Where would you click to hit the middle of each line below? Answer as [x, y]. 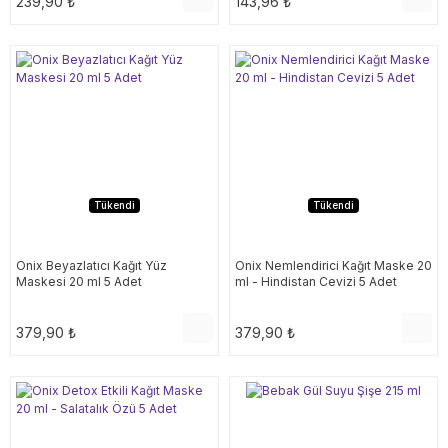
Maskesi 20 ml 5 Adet [79, 281]
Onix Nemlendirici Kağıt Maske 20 [333, 265]
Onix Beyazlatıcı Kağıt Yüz [91, 265]
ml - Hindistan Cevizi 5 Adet [316, 281]
